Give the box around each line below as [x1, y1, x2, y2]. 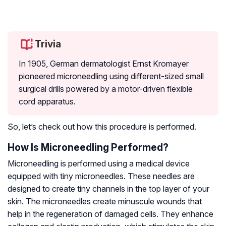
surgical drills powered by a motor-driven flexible [19, 84, 193, 94]
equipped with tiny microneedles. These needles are [8, 171, 195, 182]
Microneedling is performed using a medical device [8, 158, 190, 169]
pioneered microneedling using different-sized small [19, 71, 204, 82]
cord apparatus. [19, 96, 76, 107]
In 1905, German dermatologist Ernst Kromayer [19, 59, 189, 69]
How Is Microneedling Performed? [8, 141, 168, 154]
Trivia [35, 38, 61, 50]
